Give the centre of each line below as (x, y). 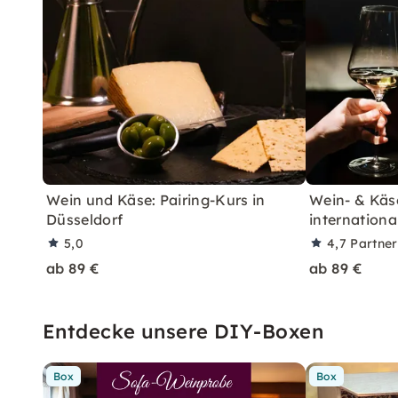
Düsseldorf (85, 219)
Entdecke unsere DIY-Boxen (183, 331)
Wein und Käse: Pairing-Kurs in (156, 199)
